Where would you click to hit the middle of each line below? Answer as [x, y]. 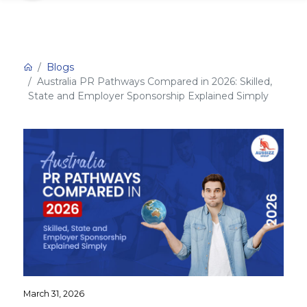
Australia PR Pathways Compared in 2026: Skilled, [154, 81]
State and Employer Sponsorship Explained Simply [149, 96]
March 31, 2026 [53, 293]
